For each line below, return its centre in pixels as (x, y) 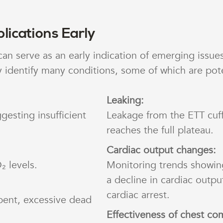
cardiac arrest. (138, 195)
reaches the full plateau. (160, 130)
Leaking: (125, 101)
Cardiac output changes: (161, 150)
